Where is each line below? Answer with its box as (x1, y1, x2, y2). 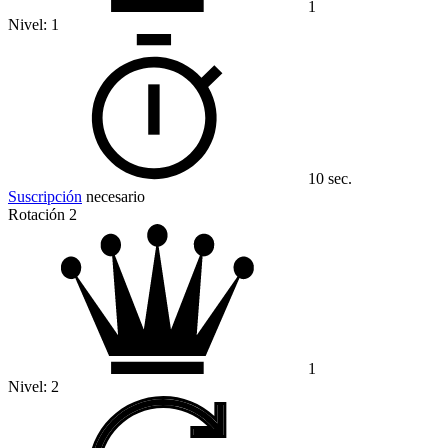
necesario (82, 188, 145, 206)
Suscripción (8, 188, 82, 206)
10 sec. (308, 170, 352, 188)
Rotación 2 (8, 206, 77, 224)
